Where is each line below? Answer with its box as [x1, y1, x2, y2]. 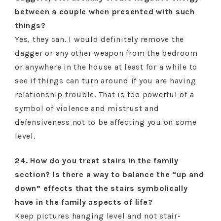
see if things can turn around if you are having [15, 76, 196, 85]
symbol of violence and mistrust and [15, 104, 159, 113]
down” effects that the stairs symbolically [15, 184, 188, 193]
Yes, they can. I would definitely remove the [15, 35, 184, 44]
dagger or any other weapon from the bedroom [15, 48, 198, 58]
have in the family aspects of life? [15, 197, 153, 207]
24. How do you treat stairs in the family [15, 156, 179, 165]
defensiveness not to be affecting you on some [15, 117, 197, 127]
